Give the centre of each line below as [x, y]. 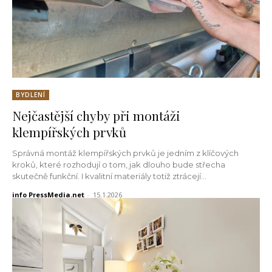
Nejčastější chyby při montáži [96, 115]
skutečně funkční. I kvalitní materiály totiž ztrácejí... [109, 176]
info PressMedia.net [48, 194]
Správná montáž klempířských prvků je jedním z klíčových [125, 153]
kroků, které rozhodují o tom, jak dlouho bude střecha [119, 164]
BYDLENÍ [31, 94]
